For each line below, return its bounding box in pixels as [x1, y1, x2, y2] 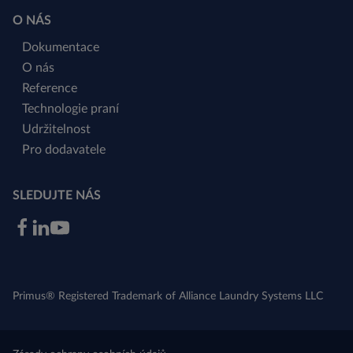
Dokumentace [22, 40, 99, 54]
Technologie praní [22, 102, 119, 115]
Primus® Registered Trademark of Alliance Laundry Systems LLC [13, 290, 323, 302]
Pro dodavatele [22, 143, 106, 156]
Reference [22, 81, 77, 95]
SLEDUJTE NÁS [13, 188, 101, 202]
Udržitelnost [22, 122, 91, 136]
